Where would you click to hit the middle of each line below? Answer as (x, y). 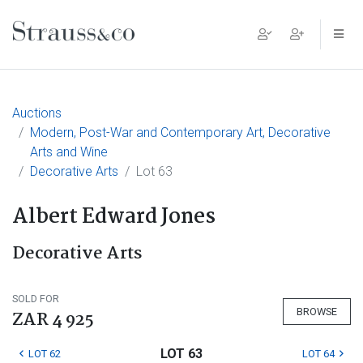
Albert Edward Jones (114, 217)
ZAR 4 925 (53, 320)
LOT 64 (318, 354)
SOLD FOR (36, 299)
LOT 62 (45, 354)
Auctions (37, 113)
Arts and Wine (69, 152)
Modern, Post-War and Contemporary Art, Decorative (180, 132)
